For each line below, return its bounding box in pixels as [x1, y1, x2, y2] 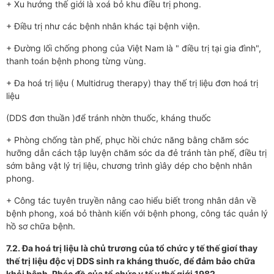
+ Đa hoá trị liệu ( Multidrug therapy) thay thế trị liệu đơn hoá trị [6, 78, 258, 89]
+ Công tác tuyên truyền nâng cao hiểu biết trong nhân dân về [6, 195, 256, 206]
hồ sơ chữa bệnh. [6, 221, 75, 232]
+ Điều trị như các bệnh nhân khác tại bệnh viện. [6, 21, 200, 32]
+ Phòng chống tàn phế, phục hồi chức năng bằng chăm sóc [6, 135, 249, 146]
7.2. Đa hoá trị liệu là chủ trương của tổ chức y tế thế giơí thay [6, 243, 257, 254]
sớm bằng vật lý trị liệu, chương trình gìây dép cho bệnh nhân [6, 160, 252, 171]
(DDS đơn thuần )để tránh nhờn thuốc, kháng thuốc [6, 113, 211, 124]
